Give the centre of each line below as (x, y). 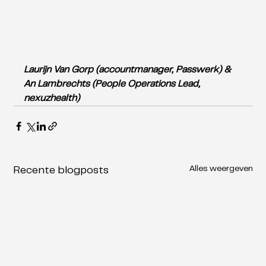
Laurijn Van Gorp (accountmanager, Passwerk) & (129, 70)
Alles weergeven (221, 170)
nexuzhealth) (53, 99)
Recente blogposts (61, 171)
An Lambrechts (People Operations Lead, (113, 85)
